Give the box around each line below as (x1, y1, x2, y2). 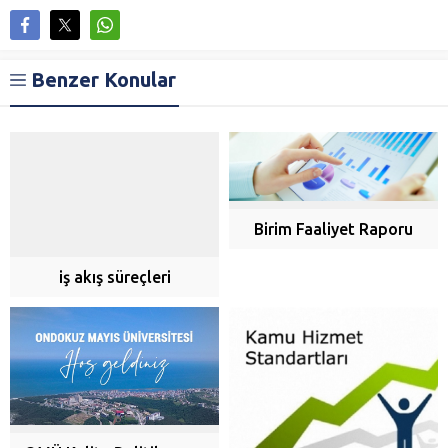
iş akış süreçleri (58, 268, 171, 287)
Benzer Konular (31, 67, 176, 91)
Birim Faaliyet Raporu (254, 219, 413, 238)
